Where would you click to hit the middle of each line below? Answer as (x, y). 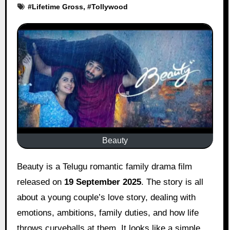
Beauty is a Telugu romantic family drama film (20, 166)
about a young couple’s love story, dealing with (106, 197)
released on (40, 182)
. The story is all (172, 182)
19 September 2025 (102, 182)
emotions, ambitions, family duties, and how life (108, 213)
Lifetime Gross (57, 6)
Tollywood (109, 6)
